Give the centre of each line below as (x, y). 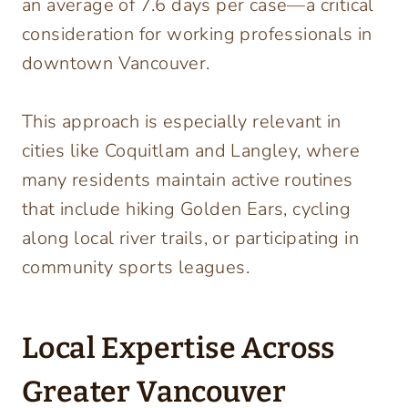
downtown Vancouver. (116, 64)
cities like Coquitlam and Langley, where (191, 151)
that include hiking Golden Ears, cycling (186, 209)
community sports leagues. (136, 268)
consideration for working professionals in (197, 35)
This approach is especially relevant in (182, 122)
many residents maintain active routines (188, 180)
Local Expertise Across (178, 348)
